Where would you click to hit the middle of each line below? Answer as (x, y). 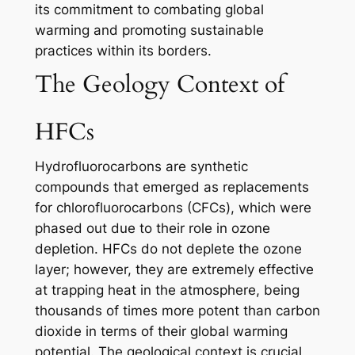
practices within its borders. (123, 51)
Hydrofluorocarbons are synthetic (141, 167)
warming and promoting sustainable (149, 31)
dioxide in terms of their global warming (161, 332)
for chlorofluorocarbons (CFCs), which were (173, 208)
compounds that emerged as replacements (172, 187)
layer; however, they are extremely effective (174, 270)
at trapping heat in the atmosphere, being (167, 290)
